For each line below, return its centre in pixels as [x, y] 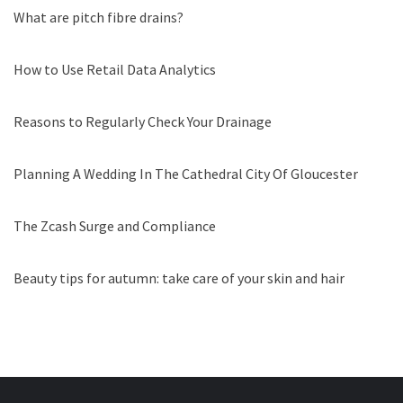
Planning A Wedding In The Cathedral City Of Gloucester [186, 174]
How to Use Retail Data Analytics [115, 70]
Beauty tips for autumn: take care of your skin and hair [179, 278]
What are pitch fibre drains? [99, 18]
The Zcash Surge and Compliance [115, 226]
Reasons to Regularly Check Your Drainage [143, 122]
